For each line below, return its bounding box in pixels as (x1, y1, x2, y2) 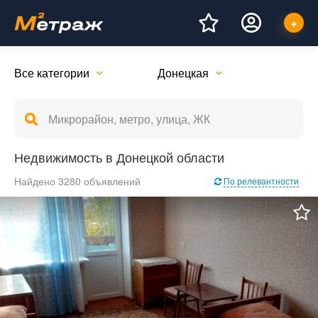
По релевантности (224, 175, 299, 187)
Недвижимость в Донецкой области (14, 148, 224, 166)
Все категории (14, 64, 89, 81)
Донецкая (157, 64, 209, 81)
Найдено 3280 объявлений (14, 174, 141, 188)
